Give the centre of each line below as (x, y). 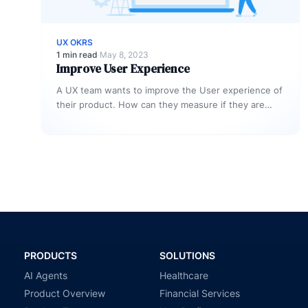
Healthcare (184, 275)
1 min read (77, 55)
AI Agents (46, 275)
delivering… (81, 119)
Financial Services (200, 293)
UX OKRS (75, 42)
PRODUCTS (51, 255)
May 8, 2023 (124, 55)
